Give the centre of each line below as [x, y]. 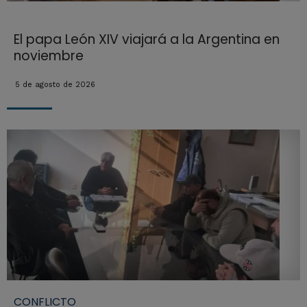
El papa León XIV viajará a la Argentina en [146, 39]
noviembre [48, 56]
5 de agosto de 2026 [55, 84]
